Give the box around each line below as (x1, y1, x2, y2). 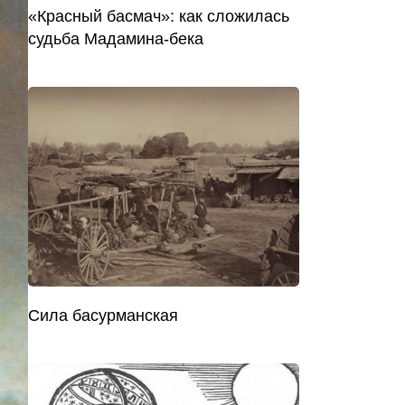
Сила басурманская (28, 306, 178, 325)
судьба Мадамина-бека (28, 30, 203, 49)
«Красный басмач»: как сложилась (28, 7, 289, 26)
